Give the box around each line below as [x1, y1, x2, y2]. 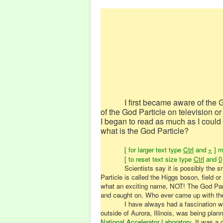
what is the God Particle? [101, 125, 189, 136]
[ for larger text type [124, 145, 183, 154]
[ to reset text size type [124, 154, 194, 164]
